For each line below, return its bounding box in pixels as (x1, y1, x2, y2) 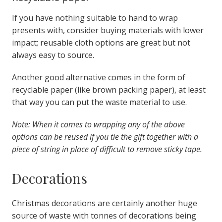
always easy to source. (11, 49, 94, 60)
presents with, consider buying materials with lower (11, 24, 204, 36)
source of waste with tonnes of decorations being (11, 210, 196, 221)
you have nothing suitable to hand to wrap (19, 12, 178, 23)
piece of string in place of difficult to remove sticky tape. (11, 143, 202, 155)
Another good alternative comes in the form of (11, 71, 185, 83)
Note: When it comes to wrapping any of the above (11, 118, 185, 130)
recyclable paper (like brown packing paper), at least (11, 84, 206, 95)
